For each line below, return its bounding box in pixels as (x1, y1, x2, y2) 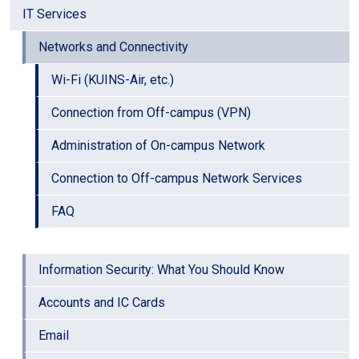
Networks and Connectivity (38, 38, 188, 54)
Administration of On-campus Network (51, 137, 265, 153)
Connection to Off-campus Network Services (51, 170, 302, 186)
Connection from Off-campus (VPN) (51, 104, 251, 120)
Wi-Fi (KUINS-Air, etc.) (51, 71, 174, 87)
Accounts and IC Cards (38, 294, 165, 310)
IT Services (22, 6, 87, 22)
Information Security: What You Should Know (38, 261, 284, 277)
